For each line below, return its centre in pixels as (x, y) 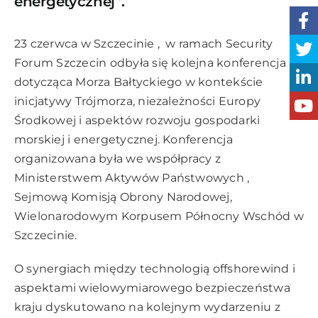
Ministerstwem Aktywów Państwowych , (132, 177)
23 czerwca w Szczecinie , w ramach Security (144, 43)
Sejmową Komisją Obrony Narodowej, (123, 197)
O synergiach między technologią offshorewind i (155, 268)
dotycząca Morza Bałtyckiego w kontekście (139, 82)
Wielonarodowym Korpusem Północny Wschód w (159, 216)
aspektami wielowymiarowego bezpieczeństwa (152, 287)
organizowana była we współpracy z (117, 158)
